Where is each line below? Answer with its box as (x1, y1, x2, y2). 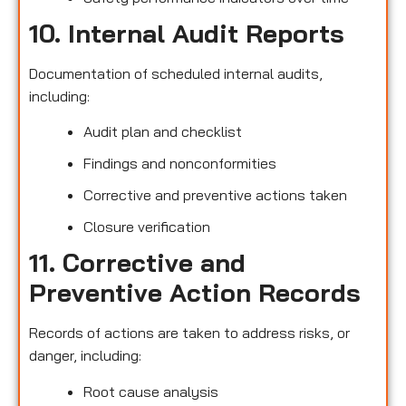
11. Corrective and (29, 246, 246, 279)
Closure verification (83, 217, 210, 237)
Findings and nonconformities (83, 154, 276, 173)
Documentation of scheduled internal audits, (29, 64, 323, 83)
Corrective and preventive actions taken (83, 186, 347, 205)
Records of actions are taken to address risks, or (29, 324, 350, 343)
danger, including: (29, 346, 141, 365)
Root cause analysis (83, 382, 218, 401)
